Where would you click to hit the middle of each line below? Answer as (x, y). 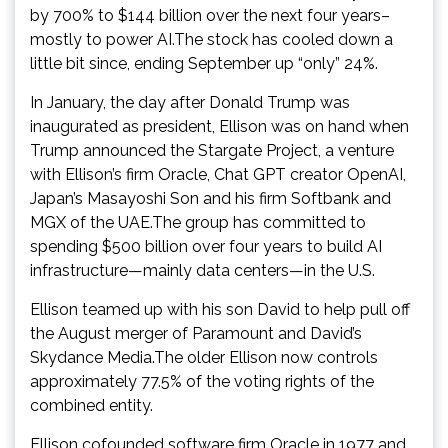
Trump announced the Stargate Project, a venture (212, 150)
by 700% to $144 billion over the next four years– (210, 15)
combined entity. (91, 405)
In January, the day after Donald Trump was (190, 102)
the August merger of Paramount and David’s (196, 333)
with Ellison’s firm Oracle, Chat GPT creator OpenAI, (218, 174)
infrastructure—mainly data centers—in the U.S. (202, 270)
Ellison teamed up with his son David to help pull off (220, 309)
